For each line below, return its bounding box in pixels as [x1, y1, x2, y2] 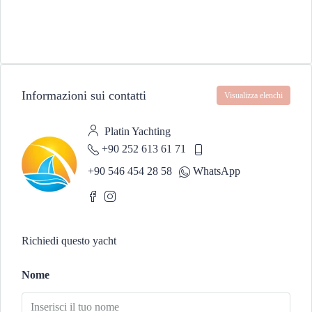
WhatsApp [193, 165, 240, 178]
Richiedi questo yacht [22, 235, 116, 247]
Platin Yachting [102, 125, 171, 138]
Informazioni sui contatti [22, 88, 146, 102]
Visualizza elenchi [224, 91, 283, 101]
